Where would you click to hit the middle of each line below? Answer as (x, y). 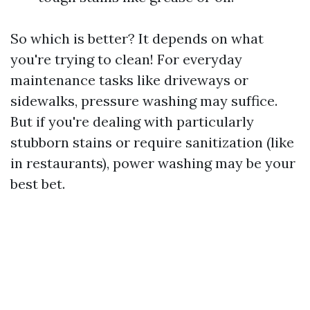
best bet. (38, 184)
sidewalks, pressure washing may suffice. (144, 101)
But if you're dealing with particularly (132, 121)
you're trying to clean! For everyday (126, 59)
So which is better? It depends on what (137, 38)
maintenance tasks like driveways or (129, 80)
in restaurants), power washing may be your (153, 163)
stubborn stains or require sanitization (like (152, 142)
